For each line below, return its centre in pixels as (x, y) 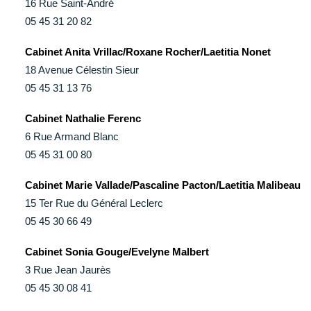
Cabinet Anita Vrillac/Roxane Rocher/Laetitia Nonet (148, 52)
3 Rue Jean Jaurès (68, 270)
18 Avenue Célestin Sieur (82, 70)
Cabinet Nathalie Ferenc (83, 118)
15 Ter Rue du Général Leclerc (94, 203)
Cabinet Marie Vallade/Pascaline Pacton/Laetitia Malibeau (163, 185)
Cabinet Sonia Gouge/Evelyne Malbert (117, 252)
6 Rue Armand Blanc (72, 136)
